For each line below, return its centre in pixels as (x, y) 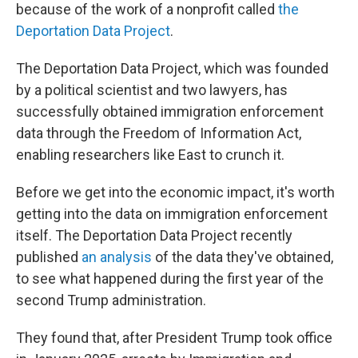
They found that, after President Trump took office (174, 338)
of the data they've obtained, (243, 257)
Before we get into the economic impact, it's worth (175, 192)
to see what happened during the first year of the (170, 278)
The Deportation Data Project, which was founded (172, 68)
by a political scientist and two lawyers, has (152, 90)
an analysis (117, 257)
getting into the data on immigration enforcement (172, 214)
